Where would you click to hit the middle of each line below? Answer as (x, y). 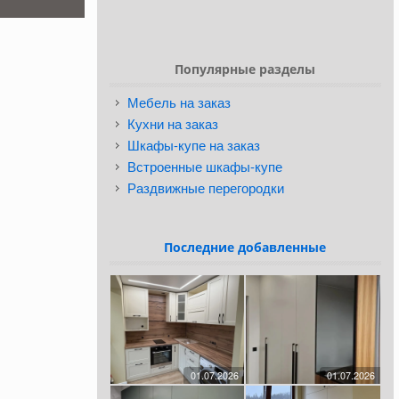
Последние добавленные (245, 247)
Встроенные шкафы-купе (204, 166)
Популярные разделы (245, 69)
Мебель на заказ (179, 102)
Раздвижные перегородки (205, 187)
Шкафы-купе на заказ (193, 144)
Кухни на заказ (172, 123)
